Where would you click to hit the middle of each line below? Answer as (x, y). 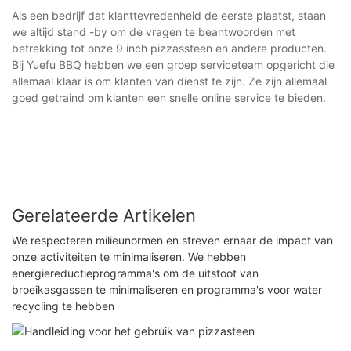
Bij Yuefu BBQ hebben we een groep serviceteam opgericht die (173, 64)
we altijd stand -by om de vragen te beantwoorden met (154, 31)
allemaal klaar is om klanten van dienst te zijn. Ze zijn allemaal (169, 81)
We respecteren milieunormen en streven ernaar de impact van (172, 241)
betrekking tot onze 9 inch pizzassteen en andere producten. (169, 48)
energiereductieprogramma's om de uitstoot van (135, 273)
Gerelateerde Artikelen (104, 215)
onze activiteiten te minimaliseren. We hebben (129, 257)
